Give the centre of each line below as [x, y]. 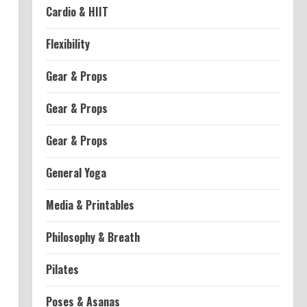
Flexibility [67, 44]
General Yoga [76, 173]
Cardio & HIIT [77, 12]
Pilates [62, 269]
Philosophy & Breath [93, 237]
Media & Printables [90, 205]
